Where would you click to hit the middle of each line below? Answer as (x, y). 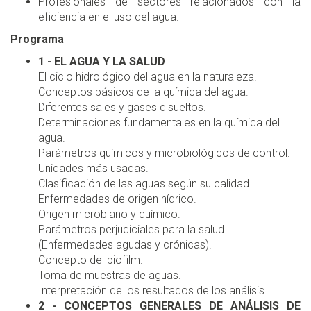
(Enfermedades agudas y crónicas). (125, 245)
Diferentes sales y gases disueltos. (122, 108)
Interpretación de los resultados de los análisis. (153, 291)
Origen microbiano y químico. (109, 215)
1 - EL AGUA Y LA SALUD (102, 62)
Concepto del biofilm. (91, 260)
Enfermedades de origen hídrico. (117, 199)
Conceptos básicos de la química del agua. (143, 92)
